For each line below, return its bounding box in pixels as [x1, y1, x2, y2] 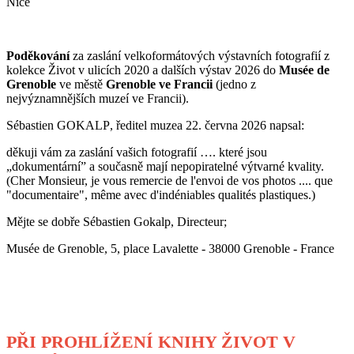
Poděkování [6, 49, 70, 63]
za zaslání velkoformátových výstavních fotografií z [70, 49, 330, 63]
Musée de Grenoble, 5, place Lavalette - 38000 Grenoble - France [6, 242, 334, 256]
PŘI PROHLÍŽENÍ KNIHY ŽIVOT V [6, 332, 296, 352]
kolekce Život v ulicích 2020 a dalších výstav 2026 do [6, 63, 279, 77]
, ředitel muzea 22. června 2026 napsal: [110, 119, 304, 133]
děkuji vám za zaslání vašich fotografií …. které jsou [6, 145, 267, 160]
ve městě [56, 77, 106, 92]
